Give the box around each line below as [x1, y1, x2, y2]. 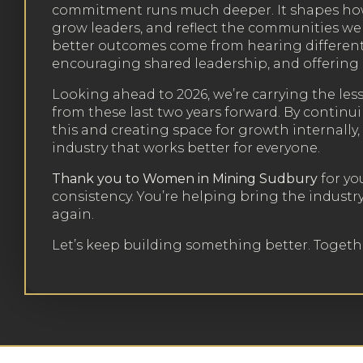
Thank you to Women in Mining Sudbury [52, 171, 318, 186]
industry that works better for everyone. [52, 140, 320, 156]
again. [52, 207, 94, 222]
